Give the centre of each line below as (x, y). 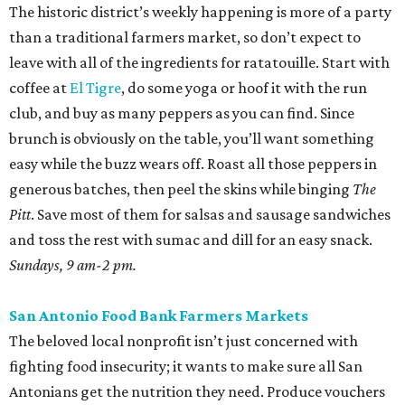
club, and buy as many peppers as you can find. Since (182, 113)
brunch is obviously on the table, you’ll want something (192, 139)
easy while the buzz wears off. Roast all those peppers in (193, 164)
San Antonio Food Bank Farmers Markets (159, 316)
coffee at (39, 88)
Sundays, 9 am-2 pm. (73, 265)
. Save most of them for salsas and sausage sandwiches (211, 215)
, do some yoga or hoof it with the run (244, 88)
